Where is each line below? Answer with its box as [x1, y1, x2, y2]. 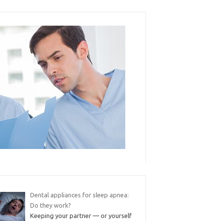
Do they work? [30, 202, 71, 209]
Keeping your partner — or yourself [30, 212, 132, 219]
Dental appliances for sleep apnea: [30, 191, 129, 198]
